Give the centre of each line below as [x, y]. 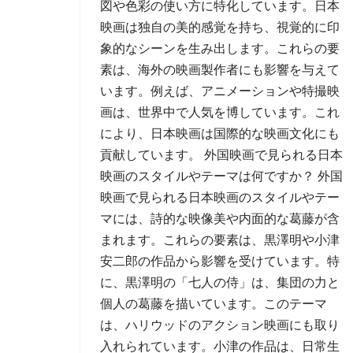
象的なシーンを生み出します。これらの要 [220, 48]
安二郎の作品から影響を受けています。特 [220, 261]
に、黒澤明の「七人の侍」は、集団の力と [220, 282]
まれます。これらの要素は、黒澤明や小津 [220, 240]
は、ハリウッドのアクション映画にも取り [220, 325]
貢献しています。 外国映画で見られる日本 [221, 155]
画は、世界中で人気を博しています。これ [220, 112]
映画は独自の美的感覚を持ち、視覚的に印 [220, 27]
